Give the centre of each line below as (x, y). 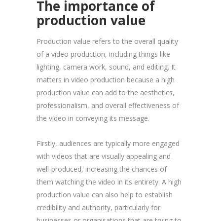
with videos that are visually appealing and (104, 156)
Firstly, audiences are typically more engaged (108, 143)
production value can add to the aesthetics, (106, 92)
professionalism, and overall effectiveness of (108, 105)
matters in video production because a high (106, 79)
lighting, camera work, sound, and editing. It (106, 67)
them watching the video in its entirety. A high (109, 182)
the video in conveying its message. (93, 118)
